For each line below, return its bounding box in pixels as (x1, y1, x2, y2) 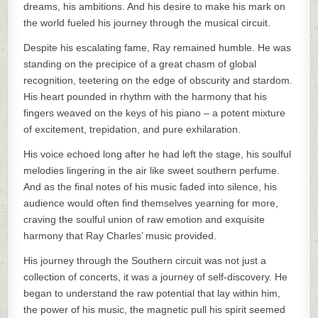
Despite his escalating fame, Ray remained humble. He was (23, 42, 292, 53)
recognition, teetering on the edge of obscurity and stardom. (23, 75, 293, 86)
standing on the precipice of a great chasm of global (23, 58, 257, 70)
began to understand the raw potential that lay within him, (23, 287, 281, 299)
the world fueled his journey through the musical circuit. (23, 17, 271, 28)
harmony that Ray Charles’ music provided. (23, 230, 217, 241)
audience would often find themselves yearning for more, (23, 197, 279, 209)
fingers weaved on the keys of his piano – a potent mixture (23, 107, 286, 119)
